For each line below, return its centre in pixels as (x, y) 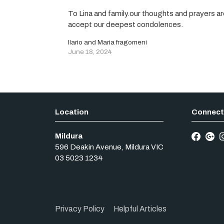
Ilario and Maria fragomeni (108, 42)
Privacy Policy (79, 209)
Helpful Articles (140, 209)
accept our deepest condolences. (126, 24)
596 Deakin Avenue (88, 147)
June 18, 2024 (90, 51)
